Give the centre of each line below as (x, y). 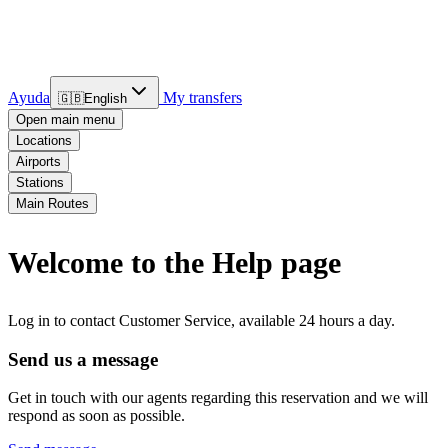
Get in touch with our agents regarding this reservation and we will (218, 398)
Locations (44, 140)
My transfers (200, 97)
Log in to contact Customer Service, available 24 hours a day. (201, 320)
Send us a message (83, 359)
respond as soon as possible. (96, 416)
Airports (38, 161)
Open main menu (65, 119)
